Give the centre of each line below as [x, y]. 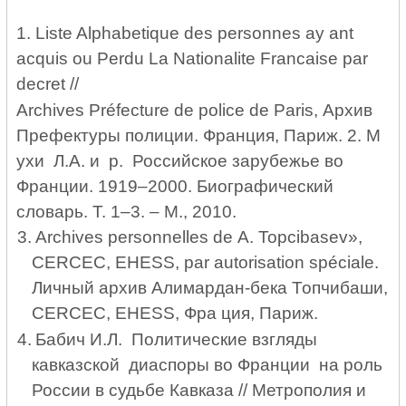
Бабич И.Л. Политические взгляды [176, 340]
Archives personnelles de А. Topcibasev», [198, 237]
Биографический [266, 186]
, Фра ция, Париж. [246, 314]
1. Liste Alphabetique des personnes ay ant [185, 33]
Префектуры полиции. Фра [126, 135]
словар [46, 211]
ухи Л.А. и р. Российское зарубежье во [180, 160]
